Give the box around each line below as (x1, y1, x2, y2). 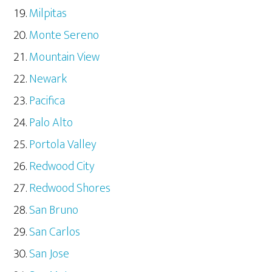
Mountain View (29, 47, 100, 68)
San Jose (29, 243, 70, 265)
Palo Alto (29, 112, 73, 134)
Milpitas (29, 3, 67, 24)
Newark (29, 69, 67, 90)
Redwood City (29, 156, 95, 177)
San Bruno (29, 200, 79, 221)
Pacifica (29, 90, 66, 112)
